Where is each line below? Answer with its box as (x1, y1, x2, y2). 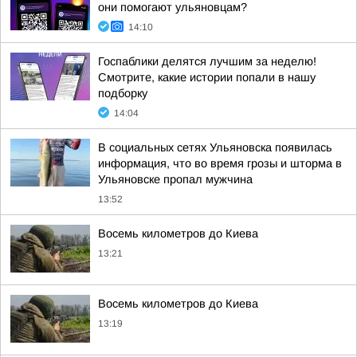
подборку (98, 87, 147, 100)
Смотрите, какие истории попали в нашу (98, 71, 316, 84)
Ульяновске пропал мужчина (98, 173, 253, 186)
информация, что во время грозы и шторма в (98, 157, 342, 170)
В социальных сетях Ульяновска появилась (98, 141, 332, 154)
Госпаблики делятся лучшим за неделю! (98, 55, 316, 68)
